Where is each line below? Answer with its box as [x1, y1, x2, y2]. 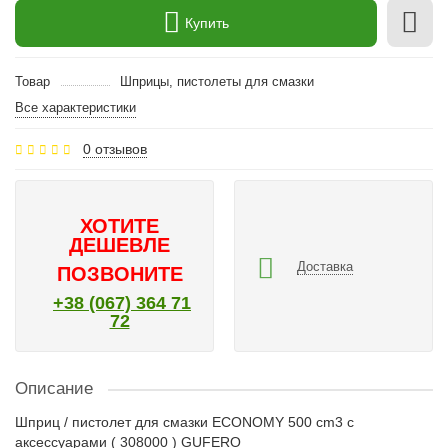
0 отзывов [83, 141, 147, 157]
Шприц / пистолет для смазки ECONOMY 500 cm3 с [15, 414, 354, 430]
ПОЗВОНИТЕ [56, 263, 183, 285]
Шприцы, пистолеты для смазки [119, 74, 314, 89]
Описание [15, 379, 93, 398]
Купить [185, 14, 229, 31]
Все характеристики [15, 100, 136, 115]
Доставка [297, 258, 353, 274]
